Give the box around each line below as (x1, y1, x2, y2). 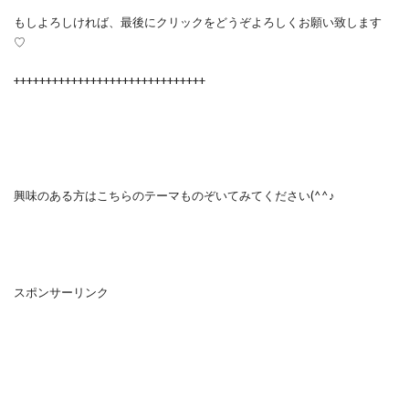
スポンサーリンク (14, 284, 109, 299)
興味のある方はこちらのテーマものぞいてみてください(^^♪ (14, 187, 335, 203)
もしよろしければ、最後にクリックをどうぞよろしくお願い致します (14, 14, 382, 29)
